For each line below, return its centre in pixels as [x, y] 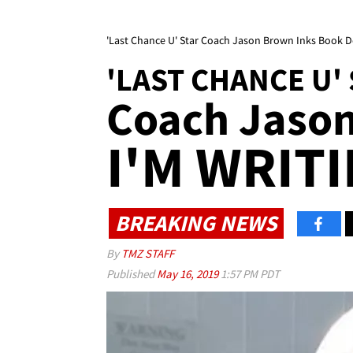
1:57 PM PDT [250, 274]
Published [132, 274]
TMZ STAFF [148, 254]
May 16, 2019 [189, 274]
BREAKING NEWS [196, 223]
